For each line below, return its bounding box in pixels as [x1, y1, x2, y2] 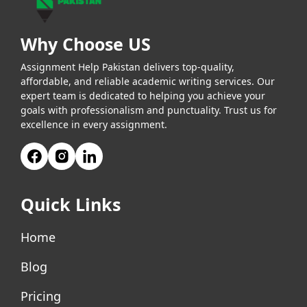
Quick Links [21, 193, 121, 217]
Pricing [21, 288, 61, 305]
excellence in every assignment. [21, 118, 167, 132]
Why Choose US [21, 32, 151, 56]
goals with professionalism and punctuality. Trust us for [21, 103, 277, 117]
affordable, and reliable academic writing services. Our [21, 75, 275, 88]
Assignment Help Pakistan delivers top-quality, [21, 60, 234, 74]
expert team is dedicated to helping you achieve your [21, 89, 265, 103]
